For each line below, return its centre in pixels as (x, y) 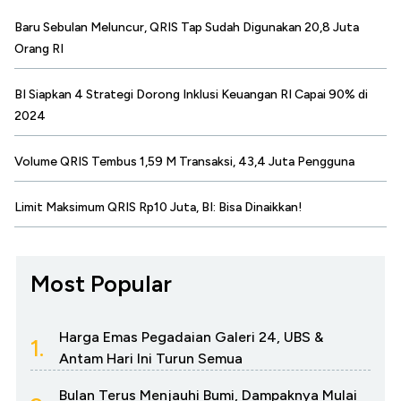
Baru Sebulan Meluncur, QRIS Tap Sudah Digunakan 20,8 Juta (187, 27)
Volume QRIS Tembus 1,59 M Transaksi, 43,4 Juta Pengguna (184, 161)
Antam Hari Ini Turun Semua (151, 358)
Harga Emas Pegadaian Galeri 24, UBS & (191, 337)
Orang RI (39, 48)
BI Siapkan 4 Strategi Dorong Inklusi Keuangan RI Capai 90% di (191, 94)
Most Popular (101, 283)
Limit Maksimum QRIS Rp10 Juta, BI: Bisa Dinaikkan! (158, 207)
